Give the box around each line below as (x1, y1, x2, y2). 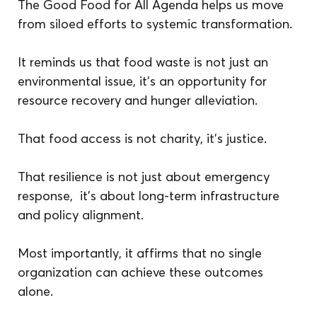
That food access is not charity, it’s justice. (18, 129, 267, 146)
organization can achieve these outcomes (18, 263, 267, 280)
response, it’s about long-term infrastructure (18, 187, 284, 204)
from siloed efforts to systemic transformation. (18, 15, 293, 32)
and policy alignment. (18, 206, 144, 223)
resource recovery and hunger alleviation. (18, 91, 258, 108)
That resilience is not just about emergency (18, 168, 274, 185)
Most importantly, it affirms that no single (18, 244, 266, 261)
